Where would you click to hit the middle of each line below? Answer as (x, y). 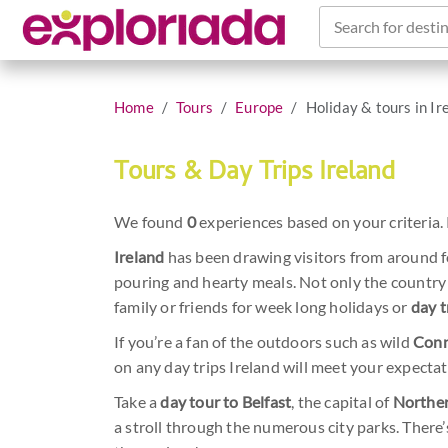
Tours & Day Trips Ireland (254, 174)
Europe (259, 107)
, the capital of (342, 401)
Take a (137, 401)
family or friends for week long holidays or (262, 306)
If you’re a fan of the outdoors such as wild (263, 341)
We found (150, 221)
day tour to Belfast (226, 401)
